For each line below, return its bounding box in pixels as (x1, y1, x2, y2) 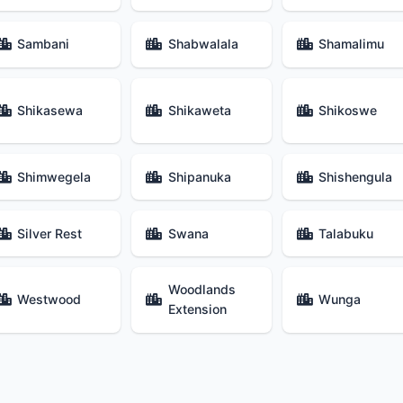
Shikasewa (17, 103, 84, 119)
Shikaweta (167, 103, 231, 119)
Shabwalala (167, 36, 238, 52)
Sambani (17, 36, 70, 52)
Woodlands (167, 282, 236, 298)
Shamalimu (318, 36, 385, 52)
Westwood (17, 291, 82, 308)
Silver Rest (17, 225, 83, 241)
